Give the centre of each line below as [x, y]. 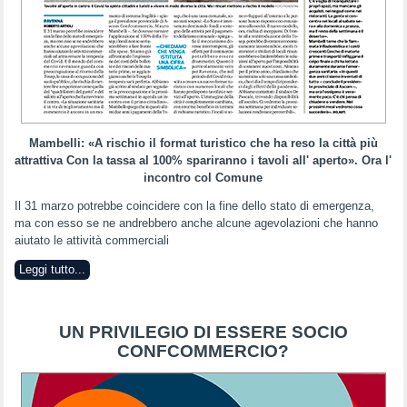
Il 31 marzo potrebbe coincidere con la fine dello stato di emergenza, [195, 206]
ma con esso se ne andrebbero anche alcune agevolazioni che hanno [197, 223]
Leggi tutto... [53, 269]
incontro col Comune [203, 178]
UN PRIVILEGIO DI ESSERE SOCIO [203, 332]
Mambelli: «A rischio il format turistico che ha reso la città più [203, 143]
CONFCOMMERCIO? [203, 351]
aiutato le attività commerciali [92, 240]
